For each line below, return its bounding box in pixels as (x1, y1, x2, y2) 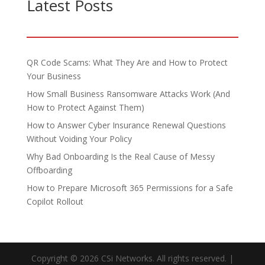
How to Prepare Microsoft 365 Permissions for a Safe (26, 182, 233, 193)
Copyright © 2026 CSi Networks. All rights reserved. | (31, 253, 234, 264)
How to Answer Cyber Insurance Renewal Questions (26, 119, 226, 131)
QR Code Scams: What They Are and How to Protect (26, 57, 228, 68)
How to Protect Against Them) (26, 102, 144, 113)
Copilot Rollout (26, 196, 83, 207)
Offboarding (26, 164, 72, 176)
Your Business (26, 70, 81, 82)
